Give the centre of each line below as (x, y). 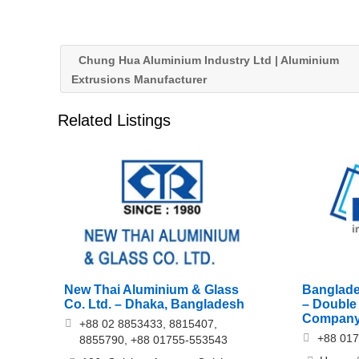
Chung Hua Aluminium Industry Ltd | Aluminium (207, 60)
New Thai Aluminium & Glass (151, 290)
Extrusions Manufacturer (139, 79)
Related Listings (114, 120)
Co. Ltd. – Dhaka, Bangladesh (154, 305)
